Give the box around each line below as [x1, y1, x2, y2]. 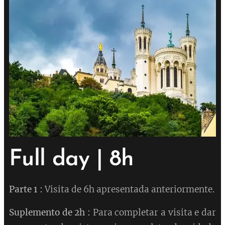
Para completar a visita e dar [90, 207, 216, 218]
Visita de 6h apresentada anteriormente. [45, 184, 214, 195]
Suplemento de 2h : [9, 207, 90, 218]
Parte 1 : [9, 184, 45, 195]
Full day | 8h [9, 148, 134, 171]
